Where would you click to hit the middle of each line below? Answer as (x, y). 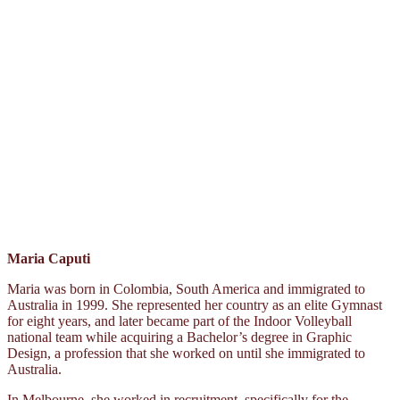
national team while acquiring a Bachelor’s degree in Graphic (179, 337)
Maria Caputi (49, 258)
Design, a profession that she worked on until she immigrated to (186, 353)
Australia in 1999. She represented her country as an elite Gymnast (195, 304)
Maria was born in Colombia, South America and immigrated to (186, 288)
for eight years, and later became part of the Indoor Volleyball (179, 321)
